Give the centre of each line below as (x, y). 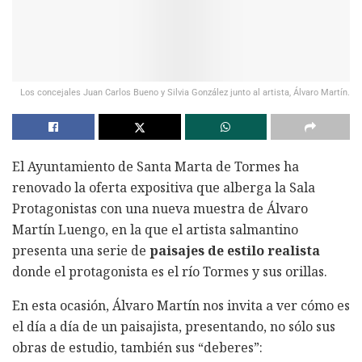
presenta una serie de (81, 250)
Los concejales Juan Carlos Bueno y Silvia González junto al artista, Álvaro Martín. (185, 92)
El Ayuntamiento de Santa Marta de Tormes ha (156, 166)
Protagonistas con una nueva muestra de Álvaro (160, 208)
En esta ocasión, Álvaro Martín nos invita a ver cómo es (181, 305)
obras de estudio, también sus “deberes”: (137, 347)
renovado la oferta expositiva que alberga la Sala (164, 187)
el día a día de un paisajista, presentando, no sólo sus (174, 326)
